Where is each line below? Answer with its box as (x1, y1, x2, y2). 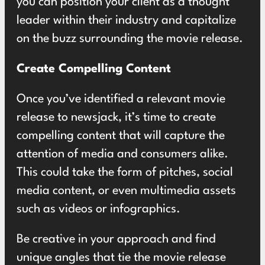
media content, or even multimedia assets (17, 185, 236, 197)
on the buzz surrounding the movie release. (17, 33, 243, 45)
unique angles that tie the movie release (17, 252, 226, 264)
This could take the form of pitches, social (17, 167, 233, 179)
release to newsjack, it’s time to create (17, 112, 216, 124)
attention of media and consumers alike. (17, 148, 228, 160)
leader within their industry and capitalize (17, 15, 236, 27)
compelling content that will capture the (17, 130, 225, 142)
